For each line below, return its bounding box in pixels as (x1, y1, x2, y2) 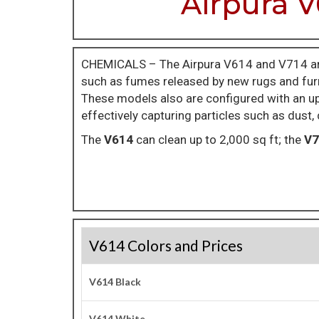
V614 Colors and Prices (89, 236, 243, 254)
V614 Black (89, 276, 141, 288)
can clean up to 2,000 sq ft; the (136, 132, 304, 147)
